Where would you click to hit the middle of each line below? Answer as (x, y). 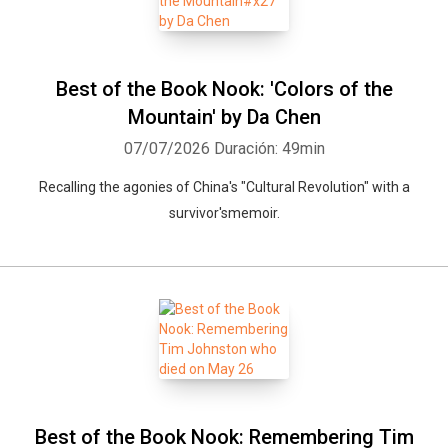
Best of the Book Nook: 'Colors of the (224, 89)
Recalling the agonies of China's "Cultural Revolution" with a (224, 187)
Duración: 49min (269, 148)
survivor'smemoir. (224, 213)
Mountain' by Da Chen (224, 117)
